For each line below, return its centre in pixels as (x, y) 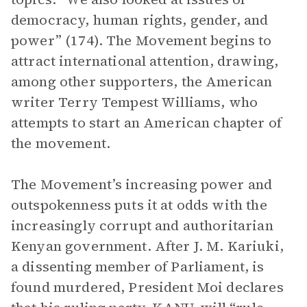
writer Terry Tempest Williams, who (135, 102)
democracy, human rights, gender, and (140, 20)
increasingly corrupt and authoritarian (142, 225)
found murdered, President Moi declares (147, 287)
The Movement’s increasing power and (142, 184)
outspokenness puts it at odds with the (139, 205)
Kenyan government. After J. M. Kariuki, (147, 246)
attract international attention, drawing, (145, 61)
